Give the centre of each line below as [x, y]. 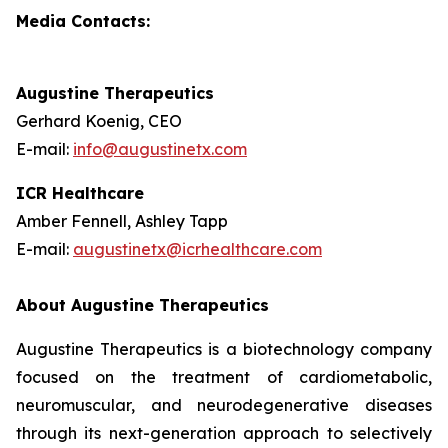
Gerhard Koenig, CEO [99, 121]
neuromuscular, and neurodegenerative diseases [224, 405]
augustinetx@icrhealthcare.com [197, 249]
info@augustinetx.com [160, 149]
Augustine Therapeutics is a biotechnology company [224, 349]
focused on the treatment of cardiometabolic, [224, 377]
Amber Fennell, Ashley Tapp [122, 221]
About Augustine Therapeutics [142, 305]
